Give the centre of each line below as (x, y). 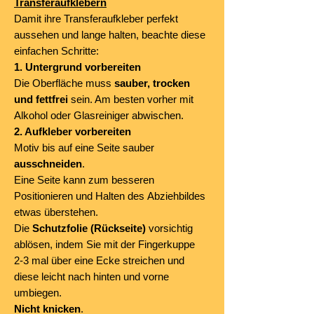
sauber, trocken (152, 83)
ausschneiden (48, 164)
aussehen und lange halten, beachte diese (110, 35)
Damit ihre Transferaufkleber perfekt (96, 19)
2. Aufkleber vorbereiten (73, 132)
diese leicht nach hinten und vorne (91, 277)
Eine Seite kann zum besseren (84, 180)
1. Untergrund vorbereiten (77, 67)
